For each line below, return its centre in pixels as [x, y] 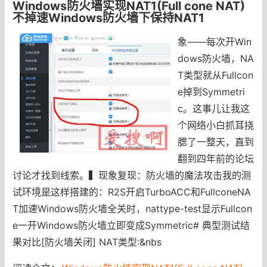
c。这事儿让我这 [214, 108]
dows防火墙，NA [216, 58]
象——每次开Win [215, 41]
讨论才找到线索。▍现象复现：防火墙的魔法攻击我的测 [131, 175]
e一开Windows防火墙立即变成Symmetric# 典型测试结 [131, 225]
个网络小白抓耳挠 [216, 125]
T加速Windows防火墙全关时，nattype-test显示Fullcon [132, 208]
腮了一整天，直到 [216, 142]
